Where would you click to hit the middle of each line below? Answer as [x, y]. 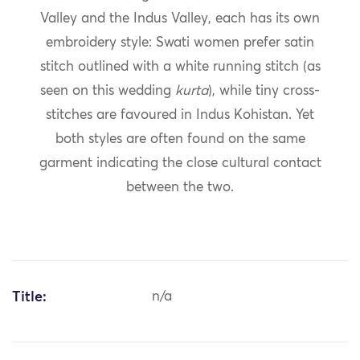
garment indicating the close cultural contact [180, 164]
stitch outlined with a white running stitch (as [180, 67]
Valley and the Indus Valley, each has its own [180, 19]
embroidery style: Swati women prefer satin [180, 43]
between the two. [180, 188]
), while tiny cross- [264, 92]
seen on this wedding [108, 92]
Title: [29, 298]
